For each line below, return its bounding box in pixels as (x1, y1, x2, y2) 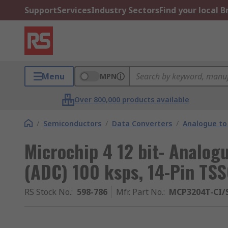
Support (24, 5, 57, 16)
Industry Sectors (91, 5, 159, 16)
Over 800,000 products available (74, 95, 190, 104)
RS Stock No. (24, 186, 71, 197)
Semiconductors (43, 119, 101, 128)
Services (57, 5, 91, 16)
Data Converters (112, 119, 172, 128)
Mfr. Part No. (116, 186, 163, 197)
